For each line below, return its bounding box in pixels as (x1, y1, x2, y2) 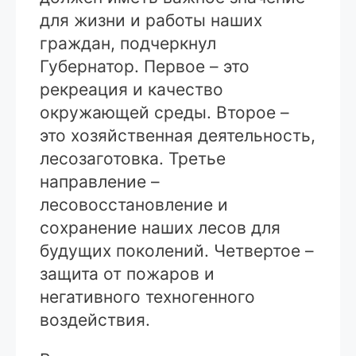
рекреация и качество (40, 79, 223, 99)
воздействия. (40, 309, 150, 330)
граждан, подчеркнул (40, 33, 216, 53)
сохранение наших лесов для (40, 217, 281, 238)
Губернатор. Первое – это (40, 56, 250, 76)
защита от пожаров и (40, 263, 215, 284)
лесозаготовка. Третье (40, 148, 226, 168)
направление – (40, 171, 160, 192)
